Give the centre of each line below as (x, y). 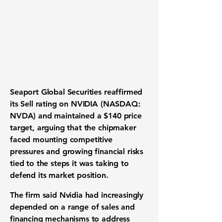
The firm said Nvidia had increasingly (77, 195)
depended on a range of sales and (72, 207)
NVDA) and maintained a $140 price (76, 116)
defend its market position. (59, 175)
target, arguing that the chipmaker (73, 128)
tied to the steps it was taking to (69, 163)
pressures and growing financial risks (77, 151)
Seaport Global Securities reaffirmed (76, 92)
